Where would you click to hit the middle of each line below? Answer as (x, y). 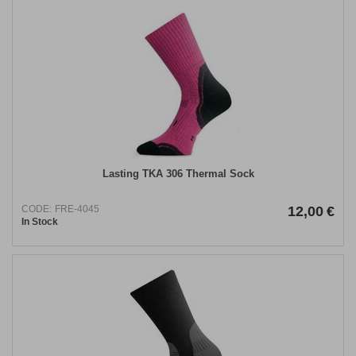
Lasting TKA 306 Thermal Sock (178, 174)
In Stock (40, 222)
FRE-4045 (77, 209)
